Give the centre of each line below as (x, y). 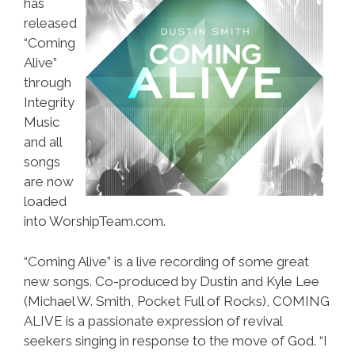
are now (49, 181)
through (48, 82)
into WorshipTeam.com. (95, 221)
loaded (45, 201)
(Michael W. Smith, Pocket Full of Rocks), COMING (177, 301)
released (50, 23)
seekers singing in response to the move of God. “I (176, 340)
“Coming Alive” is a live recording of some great (166, 261)
